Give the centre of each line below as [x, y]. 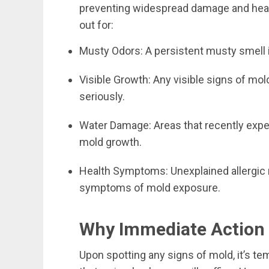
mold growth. [110, 142]
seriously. [102, 96]
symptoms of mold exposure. [150, 188]
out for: [96, 25]
